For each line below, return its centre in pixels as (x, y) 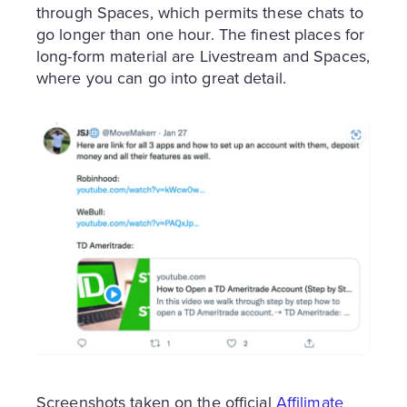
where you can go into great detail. (161, 78)
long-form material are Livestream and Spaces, (203, 56)
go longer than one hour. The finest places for (201, 34)
